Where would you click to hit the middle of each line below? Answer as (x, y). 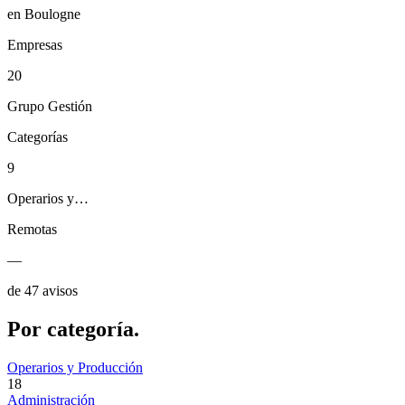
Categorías (38, 137)
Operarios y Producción (75, 367)
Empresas (35, 45)
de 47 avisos (42, 291)
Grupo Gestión (50, 107)
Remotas (32, 230)
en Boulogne (44, 14)
